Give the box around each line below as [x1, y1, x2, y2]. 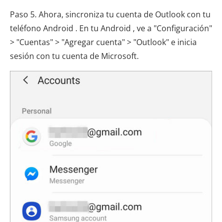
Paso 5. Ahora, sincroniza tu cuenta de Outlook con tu [10, 9, 211, 20]
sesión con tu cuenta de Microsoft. [10, 51, 139, 62]
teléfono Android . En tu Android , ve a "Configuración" [10, 23, 212, 34]
